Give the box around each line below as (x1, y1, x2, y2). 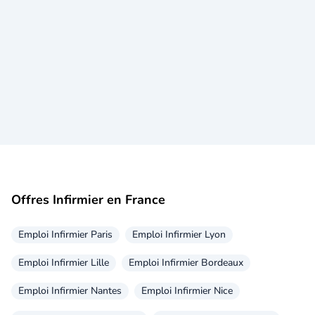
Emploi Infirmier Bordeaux (129, 256, 243, 269)
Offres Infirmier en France (11, 191, 165, 208)
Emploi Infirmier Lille (18, 256, 109, 269)
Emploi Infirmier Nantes (18, 284, 122, 297)
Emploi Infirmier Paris (18, 228, 112, 241)
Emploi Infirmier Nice (141, 284, 233, 297)
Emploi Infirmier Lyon (132, 228, 226, 241)
